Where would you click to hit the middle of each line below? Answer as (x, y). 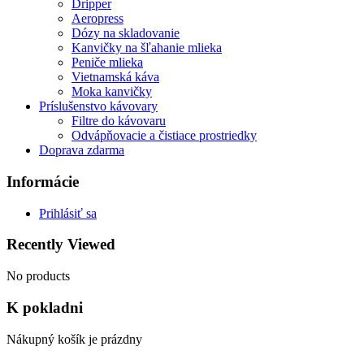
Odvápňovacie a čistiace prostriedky (164, 136)
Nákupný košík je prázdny (74, 339)
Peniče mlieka (107, 63)
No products (38, 276)
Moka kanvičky (112, 92)
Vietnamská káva (115, 77)
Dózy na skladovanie (126, 33)
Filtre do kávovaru (119, 121)
